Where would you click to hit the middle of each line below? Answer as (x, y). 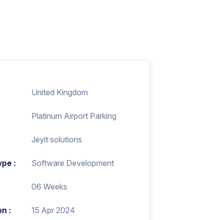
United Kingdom (59, 92)
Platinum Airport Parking (74, 116)
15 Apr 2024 (53, 210)
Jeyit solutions (56, 139)
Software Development (72, 163)
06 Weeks (49, 187)
